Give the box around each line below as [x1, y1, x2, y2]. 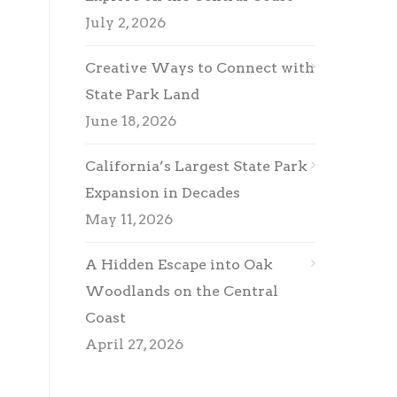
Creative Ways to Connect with [85, 59, 315, 76]
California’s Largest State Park [85, 158, 307, 175]
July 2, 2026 [85, 14, 166, 31]
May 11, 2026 [85, 211, 173, 228]
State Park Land [85, 86, 203, 103]
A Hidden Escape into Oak [85, 256, 273, 273]
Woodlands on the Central [85, 283, 278, 300]
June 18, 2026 [85, 113, 176, 129]
